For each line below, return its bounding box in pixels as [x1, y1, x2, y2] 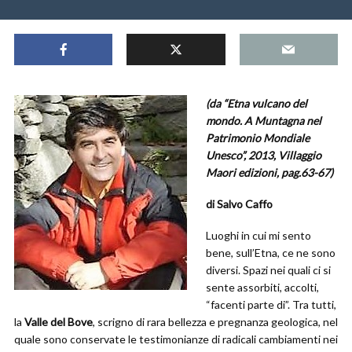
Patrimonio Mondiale [206, 131, 310, 145]
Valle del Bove [24, 315, 93, 328]
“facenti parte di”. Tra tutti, [206, 298, 336, 311]
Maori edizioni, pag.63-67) [206, 166, 333, 179]
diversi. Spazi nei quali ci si [206, 263, 331, 277]
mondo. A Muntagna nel [206, 114, 321, 127]
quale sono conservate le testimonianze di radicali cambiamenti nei [14, 332, 338, 346]
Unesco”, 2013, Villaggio [206, 148, 321, 162]
